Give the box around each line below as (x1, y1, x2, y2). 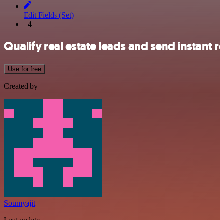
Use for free (8, 65, 41, 73)
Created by (4, 82, 38, 90)
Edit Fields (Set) (24, 11, 74, 19)
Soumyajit (4, 198, 35, 207)
